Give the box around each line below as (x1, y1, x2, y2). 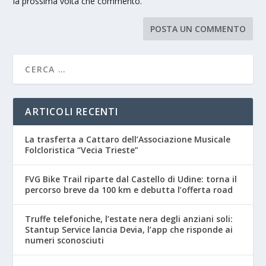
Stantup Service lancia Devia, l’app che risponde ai (25, 224, 233, 236)
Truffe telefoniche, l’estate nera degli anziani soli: (25, 213, 233, 225)
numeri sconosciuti (25, 235, 104, 246)
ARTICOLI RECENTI (25, 105, 119, 119)
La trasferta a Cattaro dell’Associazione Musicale (25, 134, 231, 145)
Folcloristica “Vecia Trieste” (25, 144, 139, 156)
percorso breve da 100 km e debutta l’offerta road (25, 184, 233, 196)
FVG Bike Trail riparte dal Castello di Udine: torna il (25, 173, 237, 185)
